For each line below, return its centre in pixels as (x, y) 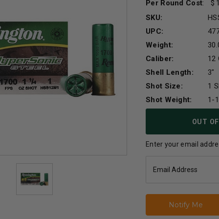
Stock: (157, 124)
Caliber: (160, 58)
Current (160, 114)
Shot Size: (164, 86)
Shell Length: (170, 72)
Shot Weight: (169, 99)
